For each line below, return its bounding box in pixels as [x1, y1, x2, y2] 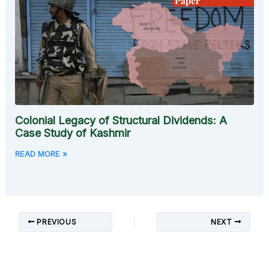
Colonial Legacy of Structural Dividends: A [15, 113, 228, 127]
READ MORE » [15, 148, 68, 159]
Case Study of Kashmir [15, 126, 131, 139]
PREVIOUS [34, 217, 77, 226]
